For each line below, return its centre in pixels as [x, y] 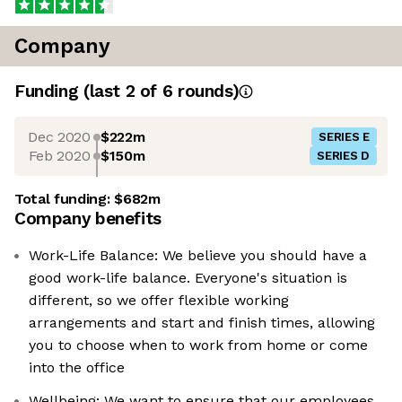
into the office [77, 368]
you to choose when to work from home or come [198, 345]
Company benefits [88, 219]
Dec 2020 [59, 136]
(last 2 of [122, 92]
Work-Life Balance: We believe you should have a [198, 256]
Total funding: [65, 199]
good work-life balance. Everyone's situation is [188, 278]
